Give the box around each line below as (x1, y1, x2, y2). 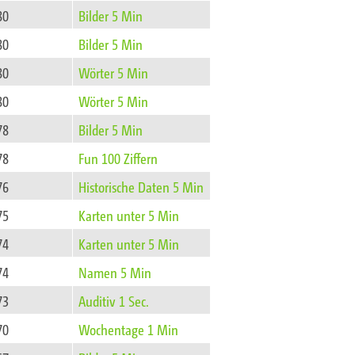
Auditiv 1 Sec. (78, 292, 150, 310)
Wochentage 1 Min (78, 320, 179, 338)
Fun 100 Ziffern (78, 149, 158, 167)
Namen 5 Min (78, 263, 152, 281)
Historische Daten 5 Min (78, 177, 204, 196)
